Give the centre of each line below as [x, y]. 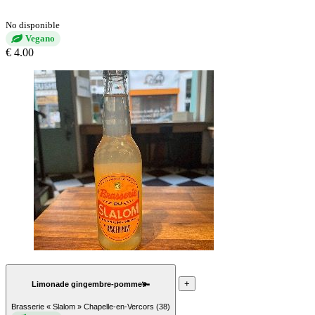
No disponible [33, 25]
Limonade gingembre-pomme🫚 [91, 284]
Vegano [40, 39]
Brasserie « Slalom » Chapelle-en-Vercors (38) [91, 307]
